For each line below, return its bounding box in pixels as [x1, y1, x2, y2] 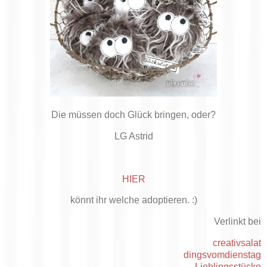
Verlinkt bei [214, 216, 261, 227]
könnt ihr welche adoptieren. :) [70, 195, 197, 206]
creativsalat [213, 238, 261, 249]
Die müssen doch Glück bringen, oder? [51, 110, 216, 120]
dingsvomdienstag [184, 250, 261, 260]
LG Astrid [114, 131, 153, 141]
